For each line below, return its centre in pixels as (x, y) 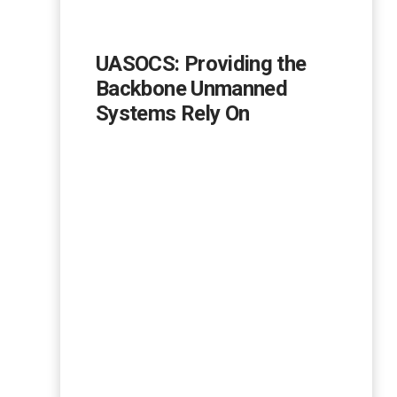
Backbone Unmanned (192, 89)
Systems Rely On (173, 114)
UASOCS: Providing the (201, 64)
